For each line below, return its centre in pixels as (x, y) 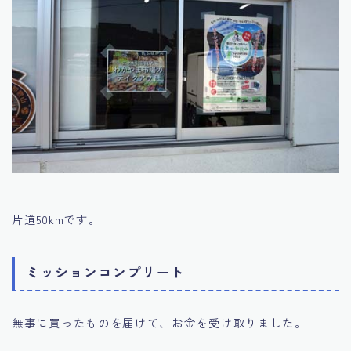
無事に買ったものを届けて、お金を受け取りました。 (159, 323)
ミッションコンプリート (106, 272)
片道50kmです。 (56, 219)
